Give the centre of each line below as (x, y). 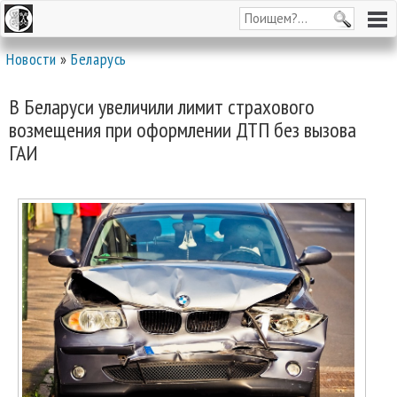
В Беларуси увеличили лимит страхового (162, 107)
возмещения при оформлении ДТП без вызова (183, 130)
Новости (31, 59)
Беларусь (99, 59)
